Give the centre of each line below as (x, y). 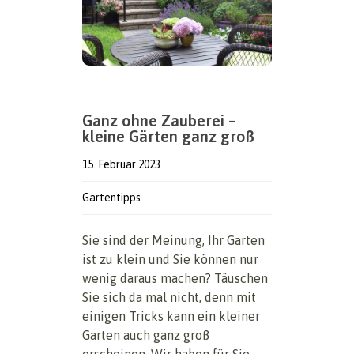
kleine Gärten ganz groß (168, 137)
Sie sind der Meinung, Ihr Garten (173, 241)
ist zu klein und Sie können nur (170, 260)
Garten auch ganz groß (146, 335)
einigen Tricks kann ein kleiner (171, 316)
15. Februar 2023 (121, 165)
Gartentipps (111, 198)
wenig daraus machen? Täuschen (175, 279)
